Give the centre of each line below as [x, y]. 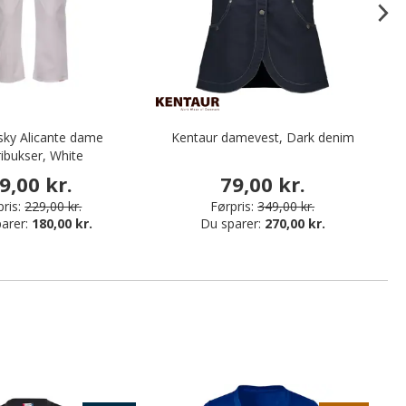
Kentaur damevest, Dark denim [262, 137]
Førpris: [232, 207]
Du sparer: [232, 224]
